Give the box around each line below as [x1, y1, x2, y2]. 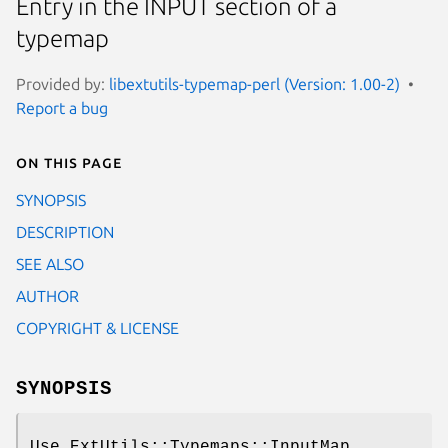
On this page [16, 152, 122, 171]
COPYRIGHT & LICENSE [16, 318, 179, 337]
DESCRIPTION [16, 222, 114, 241]
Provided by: [16, 74, 109, 93]
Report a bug [16, 98, 108, 117]
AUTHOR [16, 286, 79, 305]
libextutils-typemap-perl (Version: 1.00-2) [109, 74, 400, 93]
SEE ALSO [16, 254, 84, 273]
